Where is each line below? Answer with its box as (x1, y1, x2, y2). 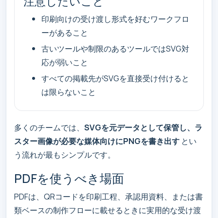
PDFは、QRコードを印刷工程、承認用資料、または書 (14, 191, 203, 202)
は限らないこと (41, 86, 96, 98)
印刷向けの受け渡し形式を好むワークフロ (41, 13, 190, 24)
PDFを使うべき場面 (14, 170, 124, 187)
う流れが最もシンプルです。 (14, 148, 115, 160)
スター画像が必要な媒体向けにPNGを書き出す (14, 135, 180, 146)
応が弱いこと (41, 56, 89, 68)
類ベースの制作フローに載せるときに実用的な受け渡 (14, 204, 201, 216)
